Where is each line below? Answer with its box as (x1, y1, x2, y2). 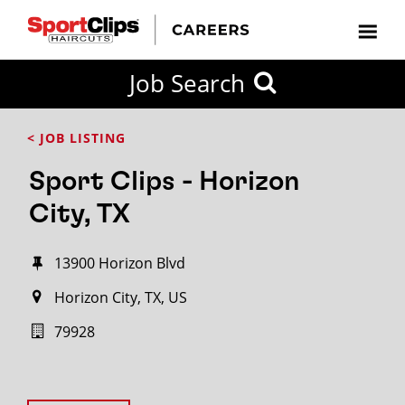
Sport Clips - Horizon (29, 168, 299, 195)
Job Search (129, 67, 245, 99)
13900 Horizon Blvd (54, 253, 185, 273)
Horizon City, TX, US (54, 287, 187, 307)
